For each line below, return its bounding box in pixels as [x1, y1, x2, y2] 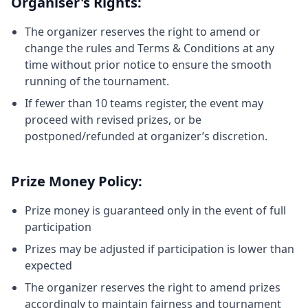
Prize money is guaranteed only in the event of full [25, 202, 286, 218]
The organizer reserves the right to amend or [25, 23, 261, 39]
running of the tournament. [25, 73, 169, 89]
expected [25, 257, 72, 273]
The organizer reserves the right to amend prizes [25, 279, 280, 295]
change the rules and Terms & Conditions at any [25, 40, 274, 56]
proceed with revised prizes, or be [25, 111, 201, 127]
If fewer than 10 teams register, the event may [25, 95, 263, 111]
